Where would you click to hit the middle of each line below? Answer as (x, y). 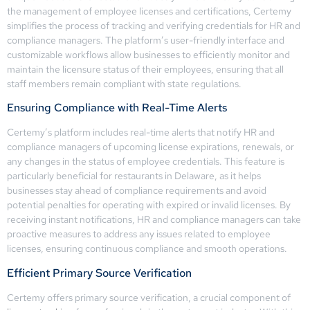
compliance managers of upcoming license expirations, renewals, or (151, 147)
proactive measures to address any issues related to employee (139, 234)
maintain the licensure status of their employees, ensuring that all (145, 69)
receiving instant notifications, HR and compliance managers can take (154, 220)
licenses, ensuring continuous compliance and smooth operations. (147, 249)
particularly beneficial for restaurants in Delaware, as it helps (134, 176)
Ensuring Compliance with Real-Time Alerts (117, 108)
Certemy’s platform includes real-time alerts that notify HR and (141, 133)
